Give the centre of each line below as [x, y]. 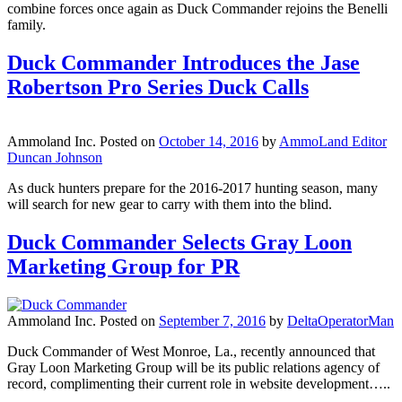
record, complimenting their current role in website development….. [199, 384]
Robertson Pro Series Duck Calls [158, 87]
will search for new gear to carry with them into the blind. [170, 205]
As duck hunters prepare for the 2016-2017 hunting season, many [192, 188]
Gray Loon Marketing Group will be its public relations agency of [193, 368]
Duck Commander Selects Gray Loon [179, 243]
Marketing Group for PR [123, 267]
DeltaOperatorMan [341, 321]
